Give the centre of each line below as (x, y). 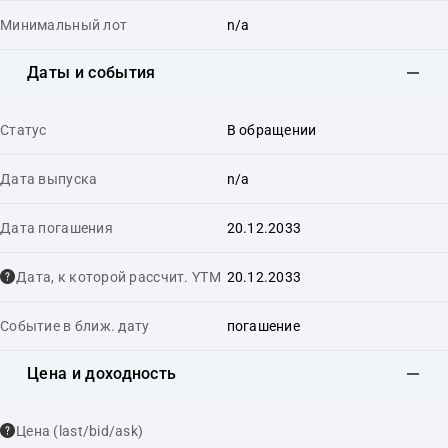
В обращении (271, 129)
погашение (263, 325)
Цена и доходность (102, 373)
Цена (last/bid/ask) (80, 430)
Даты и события (91, 72)
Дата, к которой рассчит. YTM (118, 276)
